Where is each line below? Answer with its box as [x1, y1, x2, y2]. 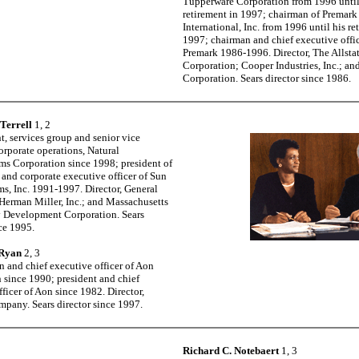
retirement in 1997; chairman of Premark [183, 8, 357, 20]
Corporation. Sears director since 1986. [183, 72, 351, 84]
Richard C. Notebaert [183, 345, 279, 357]
